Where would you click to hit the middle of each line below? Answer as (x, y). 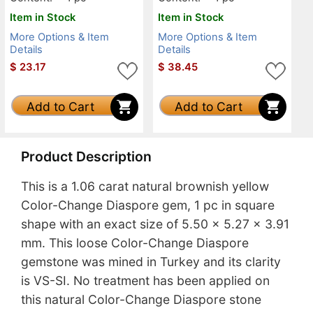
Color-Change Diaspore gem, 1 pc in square (148, 205)
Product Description (86, 156)
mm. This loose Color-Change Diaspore (135, 243)
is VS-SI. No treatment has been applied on (145, 281)
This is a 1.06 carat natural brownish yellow (145, 187)
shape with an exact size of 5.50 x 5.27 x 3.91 (155, 224)
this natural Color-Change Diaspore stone (141, 300)
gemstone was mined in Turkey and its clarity (151, 262)
